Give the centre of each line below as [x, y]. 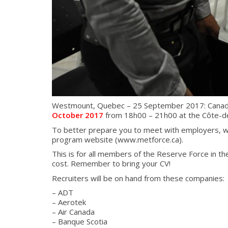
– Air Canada [73, 212]
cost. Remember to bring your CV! [111, 163]
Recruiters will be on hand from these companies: [138, 178]
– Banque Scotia [80, 221]
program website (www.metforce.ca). [118, 139]
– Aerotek [69, 202]
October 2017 [78, 115]
